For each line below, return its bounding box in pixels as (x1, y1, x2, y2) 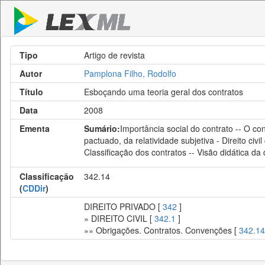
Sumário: (84, 122, 120, 134)
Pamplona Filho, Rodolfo (84, 67, 176, 79)
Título (20, 86, 43, 98)
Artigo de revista (84, 49, 145, 61)
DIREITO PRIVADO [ (84, 201, 163, 212)
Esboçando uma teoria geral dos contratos (84, 86, 243, 98)
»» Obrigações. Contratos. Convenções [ (84, 224, 239, 236)
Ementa (20, 122, 50, 134)
